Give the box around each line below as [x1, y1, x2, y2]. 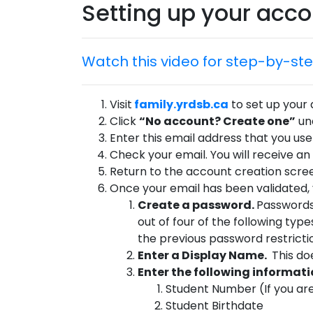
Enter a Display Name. [138, 247, 269, 263]
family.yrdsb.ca [134, 96, 228, 112]
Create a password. [138, 197, 256, 213]
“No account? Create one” [139, 113, 296, 129]
